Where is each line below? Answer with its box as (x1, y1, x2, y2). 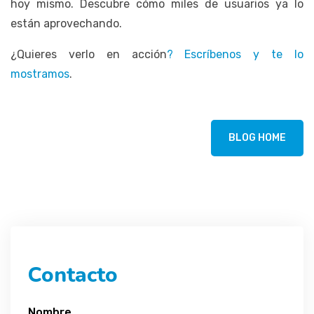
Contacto (28, 260, 118, 289)
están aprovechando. (11, 16, 122, 30)
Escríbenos (184, 47, 242, 61)
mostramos (11, 67, 69, 81)
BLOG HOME (228, 131, 286, 144)
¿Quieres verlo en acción (11, 47, 167, 61)
